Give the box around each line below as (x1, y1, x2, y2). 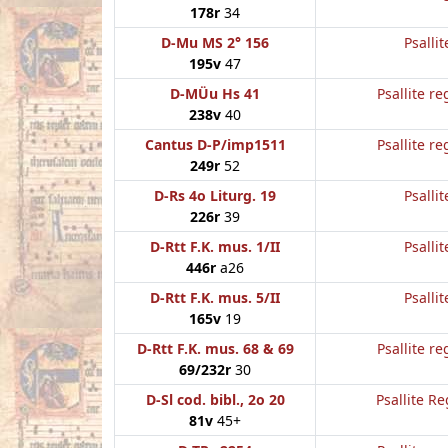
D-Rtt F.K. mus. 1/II (150, 236, 280, 256)
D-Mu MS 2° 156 (161, 32, 269, 52)
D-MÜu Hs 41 (170, 83, 260, 103)
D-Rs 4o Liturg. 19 (154, 185, 276, 205)
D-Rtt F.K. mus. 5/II (150, 287, 280, 307)
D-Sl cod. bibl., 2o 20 (145, 389, 285, 409)
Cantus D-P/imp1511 (144, 134, 286, 154)
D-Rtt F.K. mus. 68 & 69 (136, 338, 294, 358)
